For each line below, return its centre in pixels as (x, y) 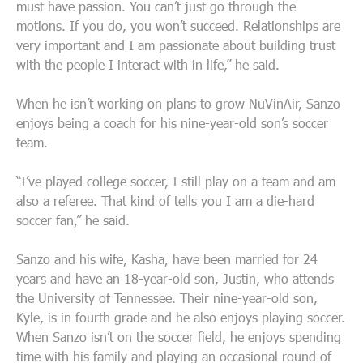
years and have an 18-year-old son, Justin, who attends (175, 278)
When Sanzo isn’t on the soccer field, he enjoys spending (179, 336)
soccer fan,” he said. (73, 220)
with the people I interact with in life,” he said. (148, 64)
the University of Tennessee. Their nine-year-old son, (167, 297)
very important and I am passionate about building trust (176, 45)
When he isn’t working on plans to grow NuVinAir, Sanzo (178, 103)
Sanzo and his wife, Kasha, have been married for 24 (167, 258)
